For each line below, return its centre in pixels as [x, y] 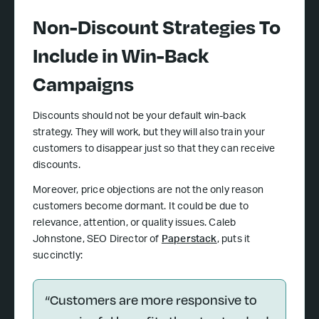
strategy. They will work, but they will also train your [149, 134]
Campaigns [83, 84]
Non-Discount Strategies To [157, 27]
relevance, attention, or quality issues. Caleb [135, 224]
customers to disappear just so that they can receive [154, 150]
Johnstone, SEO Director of [97, 240]
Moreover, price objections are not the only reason [148, 191]
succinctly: [58, 257]
